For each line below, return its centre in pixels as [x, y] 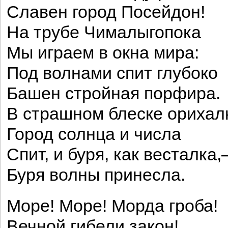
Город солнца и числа [94, 134]
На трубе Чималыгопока [104, 32]
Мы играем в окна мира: [103, 53]
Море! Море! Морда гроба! [112, 206]
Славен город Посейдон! [106, 12]
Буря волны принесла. [96, 175]
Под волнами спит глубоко [112, 73]
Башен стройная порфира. [113, 93]
